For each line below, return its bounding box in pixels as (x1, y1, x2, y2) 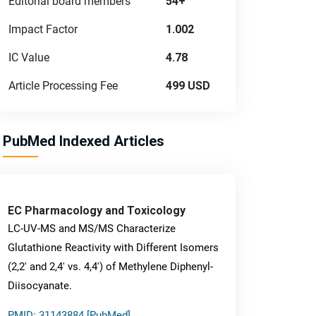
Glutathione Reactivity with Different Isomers (8, 241, 219, 254)
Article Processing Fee (8, 79, 118, 92)
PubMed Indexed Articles (3, 133, 164, 150)
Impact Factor (8, 23, 78, 36)
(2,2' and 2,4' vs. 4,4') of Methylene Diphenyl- (8, 260, 213, 273)
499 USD (166, 79, 210, 92)
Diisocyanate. (8, 279, 72, 292)
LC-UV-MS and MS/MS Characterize (8, 222, 176, 235)
